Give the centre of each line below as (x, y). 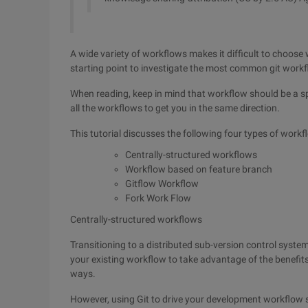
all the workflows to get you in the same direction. (175, 108)
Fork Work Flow (158, 198)
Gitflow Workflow (162, 184)
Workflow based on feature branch (199, 169)
